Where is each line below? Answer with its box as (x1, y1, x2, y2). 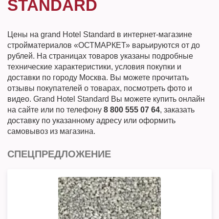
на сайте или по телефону (7, 106, 104, 114)
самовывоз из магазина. (7, 127, 95, 135)
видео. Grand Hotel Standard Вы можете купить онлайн (7, 95, 205, 103)
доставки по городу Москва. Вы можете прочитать (7, 73, 189, 82)
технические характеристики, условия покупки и (7, 63, 181, 71)
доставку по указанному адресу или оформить (7, 116, 175, 125)
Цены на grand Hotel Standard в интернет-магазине (7, 30, 192, 39)
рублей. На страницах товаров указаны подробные (7, 52, 193, 60)
